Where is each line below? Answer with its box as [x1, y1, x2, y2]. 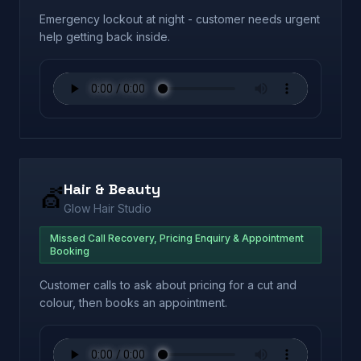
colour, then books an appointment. [39, 296, 227, 309]
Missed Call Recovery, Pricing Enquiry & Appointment [50, 232, 304, 244]
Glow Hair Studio [64, 201, 151, 215]
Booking [50, 245, 89, 257]
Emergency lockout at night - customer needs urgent [39, 12, 320, 26]
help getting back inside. [39, 30, 170, 44]
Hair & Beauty [64, 180, 160, 198]
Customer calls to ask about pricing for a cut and [39, 278, 297, 292]
